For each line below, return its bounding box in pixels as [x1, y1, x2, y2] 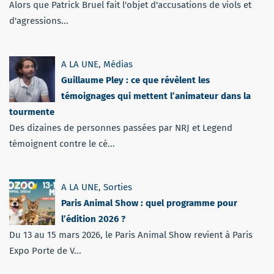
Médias [103, 58, 133, 70]
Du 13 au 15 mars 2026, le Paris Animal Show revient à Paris [9, 229, 253, 240]
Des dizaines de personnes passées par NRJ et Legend [9, 122, 232, 133]
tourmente [9, 106, 54, 117]
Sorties [103, 181, 132, 193]
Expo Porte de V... [9, 245, 81, 256]
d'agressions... [9, 15, 68, 26]
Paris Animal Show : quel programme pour [61, 197, 237, 209]
